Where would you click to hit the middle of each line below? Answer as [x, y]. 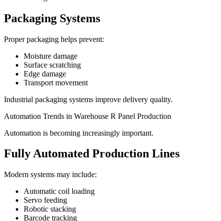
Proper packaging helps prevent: [54, 39]
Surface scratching [52, 65]
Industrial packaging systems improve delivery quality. [88, 99]
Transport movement [56, 82]
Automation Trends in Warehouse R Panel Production [88, 116]
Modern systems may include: [50, 175]
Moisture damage [51, 56]
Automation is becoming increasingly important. [79, 133]
